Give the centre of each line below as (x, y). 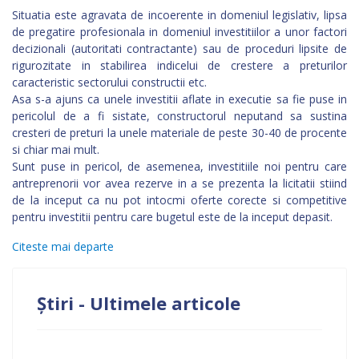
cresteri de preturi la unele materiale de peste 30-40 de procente (179, 133)
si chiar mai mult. (56, 149)
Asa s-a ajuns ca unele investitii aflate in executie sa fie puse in (179, 99)
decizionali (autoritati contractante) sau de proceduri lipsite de (179, 48)
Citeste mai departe (63, 246)
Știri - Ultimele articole (139, 303)
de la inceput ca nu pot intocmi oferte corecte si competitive (179, 200)
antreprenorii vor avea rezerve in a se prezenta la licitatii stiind (179, 183)
